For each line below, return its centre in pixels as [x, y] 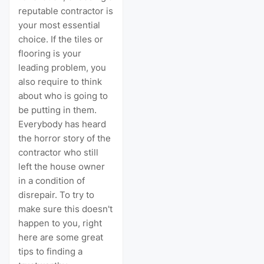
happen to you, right [60, 223]
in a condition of [52, 181]
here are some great [61, 237]
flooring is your [50, 54]
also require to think [60, 82]
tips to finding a [50, 252]
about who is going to [63, 96]
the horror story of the [65, 138]
